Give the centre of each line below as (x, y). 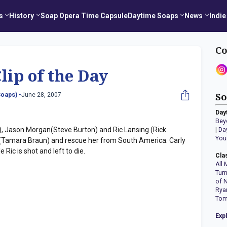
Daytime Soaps (153, 16)
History (22, 16)
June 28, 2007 (41, 95)
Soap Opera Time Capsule (84, 16)
